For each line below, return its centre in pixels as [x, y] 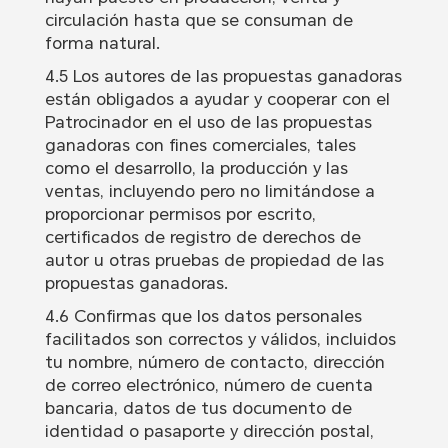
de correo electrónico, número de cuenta [208, 385]
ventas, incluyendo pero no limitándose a [209, 191]
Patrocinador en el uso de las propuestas [208, 122]
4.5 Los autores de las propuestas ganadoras [223, 76]
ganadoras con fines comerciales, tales [200, 145]
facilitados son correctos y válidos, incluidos [220, 339]
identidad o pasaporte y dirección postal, [209, 431]
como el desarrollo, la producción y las [196, 168]
